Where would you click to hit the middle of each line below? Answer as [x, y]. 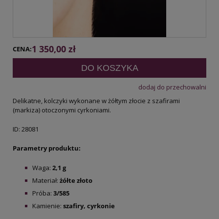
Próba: [43, 193]
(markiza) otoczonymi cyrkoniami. [63, 110]
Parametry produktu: [47, 148]
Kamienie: [47, 206]
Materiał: [46, 180]
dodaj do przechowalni [172, 87]
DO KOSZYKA [109, 68]
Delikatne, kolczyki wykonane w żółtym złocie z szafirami [96, 101]
